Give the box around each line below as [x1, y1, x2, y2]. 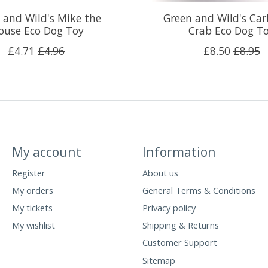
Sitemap [142, 254, 175, 266]
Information [142, 142, 216, 160]
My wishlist [11, 219, 55, 232]
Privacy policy [142, 202, 196, 214]
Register [11, 166, 45, 179]
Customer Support [142, 236, 217, 249]
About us [142, 166, 178, 179]
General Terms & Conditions [142, 184, 255, 196]
